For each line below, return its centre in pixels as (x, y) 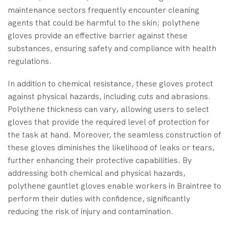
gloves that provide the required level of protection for (109, 122)
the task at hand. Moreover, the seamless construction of (114, 134)
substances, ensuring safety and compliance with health (112, 49)
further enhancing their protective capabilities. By (100, 160)
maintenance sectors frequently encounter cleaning (104, 10)
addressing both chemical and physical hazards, (97, 173)
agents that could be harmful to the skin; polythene (104, 23)
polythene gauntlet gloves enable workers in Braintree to (114, 186)
